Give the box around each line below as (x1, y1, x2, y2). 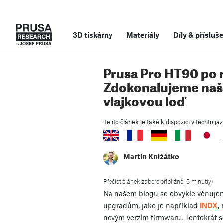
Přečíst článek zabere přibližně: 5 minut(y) (103, 177, 213, 186)
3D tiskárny (73, 30, 112, 39)
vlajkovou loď (103, 89, 185, 109)
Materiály (126, 30, 159, 39)
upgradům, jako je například (103, 201, 200, 210)
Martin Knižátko (123, 152, 179, 161)
